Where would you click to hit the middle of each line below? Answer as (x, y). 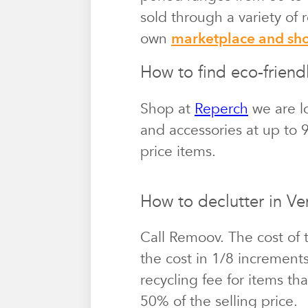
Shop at (167, 109)
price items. (178, 151)
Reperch (221, 109)
